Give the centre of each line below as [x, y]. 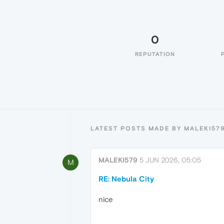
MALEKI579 [118, 160]
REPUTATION [155, 54]
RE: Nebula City [126, 179]
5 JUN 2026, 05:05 [170, 160]
